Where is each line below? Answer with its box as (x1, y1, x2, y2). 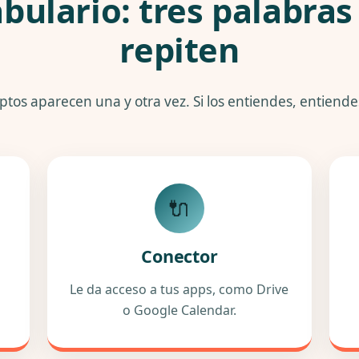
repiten (119, 27, 240, 72)
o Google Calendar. (122, 301, 236, 319)
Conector (141, 244, 218, 268)
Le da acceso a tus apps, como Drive (70, 280, 289, 298)
